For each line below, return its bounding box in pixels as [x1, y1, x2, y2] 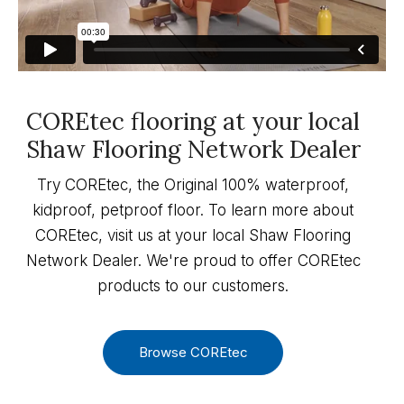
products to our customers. [97, 276, 289, 295]
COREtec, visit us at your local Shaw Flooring [35, 225, 351, 244]
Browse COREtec [138, 343, 248, 361]
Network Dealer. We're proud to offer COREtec [25, 251, 361, 270]
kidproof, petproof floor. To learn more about [32, 200, 353, 219]
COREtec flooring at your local [26, 106, 360, 136]
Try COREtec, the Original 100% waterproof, [37, 175, 349, 194]
